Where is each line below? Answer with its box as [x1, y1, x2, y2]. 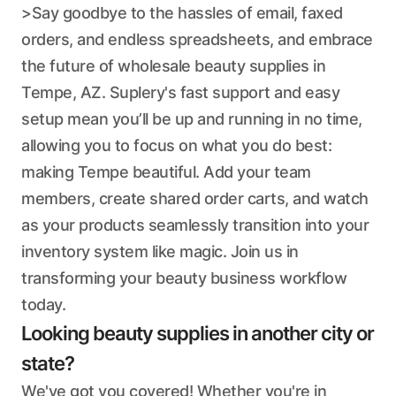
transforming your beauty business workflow [21, 269, 346, 287]
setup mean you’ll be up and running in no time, [21, 110, 362, 128]
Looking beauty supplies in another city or [21, 322, 374, 345]
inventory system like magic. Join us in [21, 242, 299, 261]
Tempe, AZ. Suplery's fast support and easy [21, 83, 339, 102]
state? [21, 352, 74, 375]
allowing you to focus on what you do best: [21, 136, 331, 155]
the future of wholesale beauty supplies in [21, 57, 325, 75]
